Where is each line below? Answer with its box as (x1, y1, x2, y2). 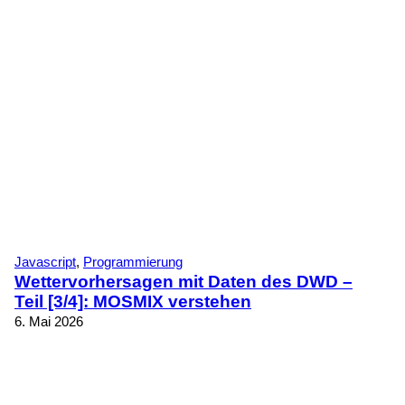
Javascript (14, 253, 76, 269)
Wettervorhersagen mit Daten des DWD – (14, 271, 353, 291)
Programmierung (83, 253, 183, 269)
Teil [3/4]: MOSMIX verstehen (14, 291, 251, 311)
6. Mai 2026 (14, 313, 83, 329)
